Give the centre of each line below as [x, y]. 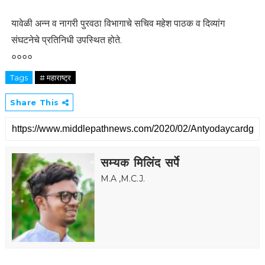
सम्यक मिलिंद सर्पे [140, 163]
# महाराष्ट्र [55, 78]
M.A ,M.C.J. [122, 179]
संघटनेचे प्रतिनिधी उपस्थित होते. [66, 40]
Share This [36, 103]
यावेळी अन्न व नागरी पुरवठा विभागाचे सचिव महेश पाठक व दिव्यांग [118, 24]
